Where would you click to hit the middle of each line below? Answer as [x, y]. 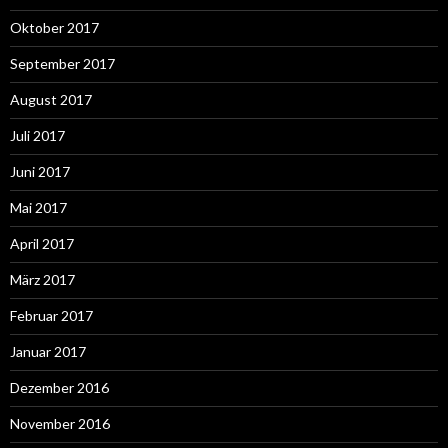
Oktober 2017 [54, 28]
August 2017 [51, 100]
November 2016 [60, 424]
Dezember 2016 [59, 388]
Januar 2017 [48, 352]
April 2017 [42, 244]
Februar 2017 [51, 316]
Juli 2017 [37, 136]
